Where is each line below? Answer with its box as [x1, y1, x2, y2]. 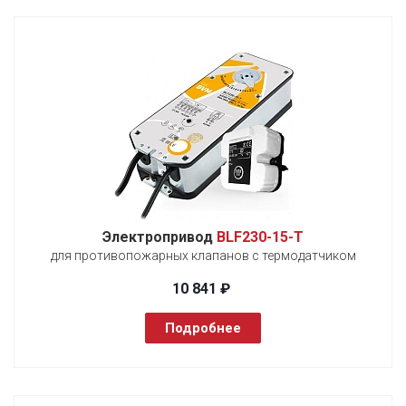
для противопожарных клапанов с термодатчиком [50, 247, 356, 263]
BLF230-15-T [217, 227, 304, 246]
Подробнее [165, 319, 241, 336]
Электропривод [102, 227, 217, 246]
